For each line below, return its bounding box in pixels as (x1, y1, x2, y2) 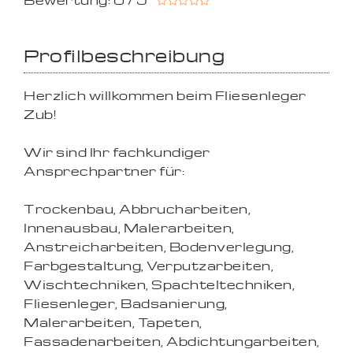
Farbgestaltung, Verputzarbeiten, (24, 258, 273, 273)
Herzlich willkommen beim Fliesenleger (24, 87, 307, 103)
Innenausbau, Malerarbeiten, (24, 220, 235, 236)
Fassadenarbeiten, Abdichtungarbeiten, (24, 333, 320, 349)
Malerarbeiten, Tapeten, (24, 314, 203, 330)
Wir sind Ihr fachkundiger (24, 144, 210, 160)
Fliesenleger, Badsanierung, (24, 295, 228, 311)
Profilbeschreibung (24, 44, 225, 66)
